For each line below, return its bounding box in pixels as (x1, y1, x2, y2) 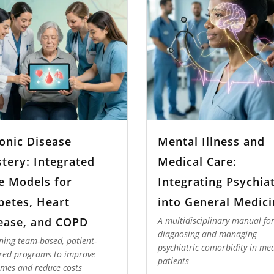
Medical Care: (157, 154, 237, 169)
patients (157, 255, 189, 267)
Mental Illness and (157, 133, 265, 149)
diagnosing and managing (157, 228, 257, 240)
